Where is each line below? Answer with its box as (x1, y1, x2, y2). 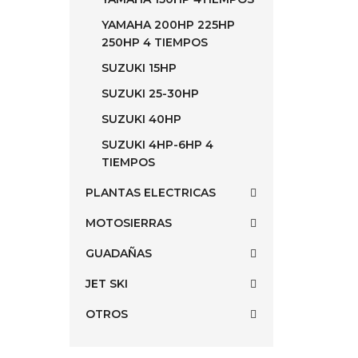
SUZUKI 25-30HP (101, 86, 199, 101)
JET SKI (86, 276, 128, 291)
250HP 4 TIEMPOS (101, 35, 208, 50)
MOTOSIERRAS (86, 216, 172, 230)
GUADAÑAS (86, 246, 152, 261)
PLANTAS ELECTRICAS (86, 185, 216, 200)
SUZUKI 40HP (101, 112, 181, 126)
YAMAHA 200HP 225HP (101, 18, 235, 32)
